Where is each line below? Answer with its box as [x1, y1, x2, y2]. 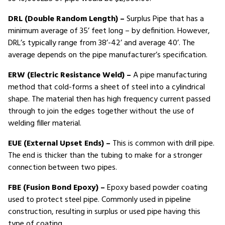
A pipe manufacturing [131, 69, 207, 82]
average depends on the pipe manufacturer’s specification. [8, 49, 207, 62]
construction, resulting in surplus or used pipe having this [8, 205, 200, 218]
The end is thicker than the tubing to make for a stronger [8, 149, 202, 162]
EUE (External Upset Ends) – [8, 137, 110, 150]
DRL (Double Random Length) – [8, 13, 125, 26]
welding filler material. [8, 117, 81, 130]
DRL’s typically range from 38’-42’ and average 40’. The [8, 37, 195, 50]
